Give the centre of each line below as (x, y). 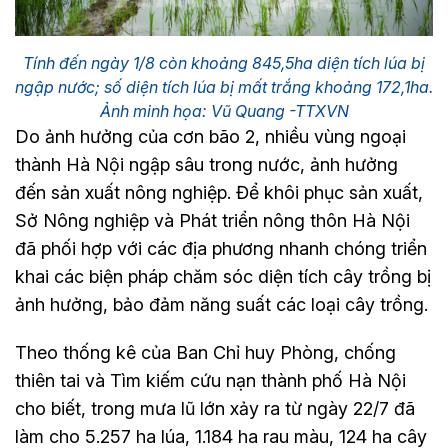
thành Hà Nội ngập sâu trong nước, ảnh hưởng (206, 164)
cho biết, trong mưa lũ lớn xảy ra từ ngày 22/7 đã (215, 408)
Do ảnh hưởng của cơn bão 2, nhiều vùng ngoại (210, 136)
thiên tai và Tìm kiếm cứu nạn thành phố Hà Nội (210, 380)
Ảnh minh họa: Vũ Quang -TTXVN (224, 110)
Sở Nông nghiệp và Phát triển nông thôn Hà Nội (212, 220)
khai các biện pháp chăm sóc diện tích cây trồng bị (223, 276)
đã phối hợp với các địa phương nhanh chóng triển (221, 248)
